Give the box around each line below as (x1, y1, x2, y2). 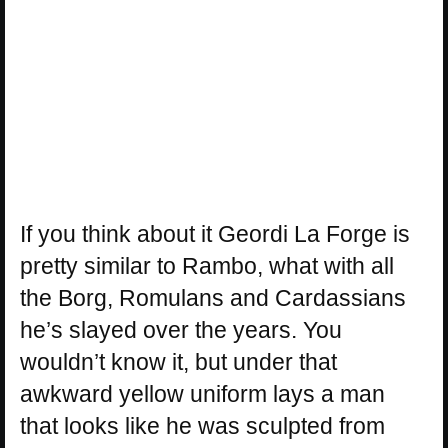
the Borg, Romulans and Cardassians (20, 284, 406, 311)
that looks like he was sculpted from (20, 412, 385, 439)
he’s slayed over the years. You (20, 316, 342, 343)
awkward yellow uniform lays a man (20, 380, 385, 407)
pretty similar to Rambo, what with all (20, 252, 394, 279)
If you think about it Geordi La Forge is (20, 220, 410, 247)
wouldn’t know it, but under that (20, 348, 337, 375)
